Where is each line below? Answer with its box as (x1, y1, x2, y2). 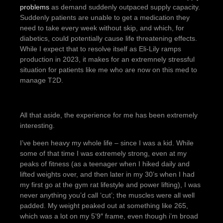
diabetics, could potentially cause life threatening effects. (20, 34, 197, 43)
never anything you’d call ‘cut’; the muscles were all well (20, 191, 195, 200)
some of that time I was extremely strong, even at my (20, 149, 187, 158)
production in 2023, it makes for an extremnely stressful (20, 55, 195, 64)
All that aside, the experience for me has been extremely (20, 111, 198, 119)
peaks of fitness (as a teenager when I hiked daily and (20, 160, 190, 168)
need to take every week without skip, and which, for (20, 24, 184, 32)
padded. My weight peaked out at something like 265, (20, 202, 188, 210)
